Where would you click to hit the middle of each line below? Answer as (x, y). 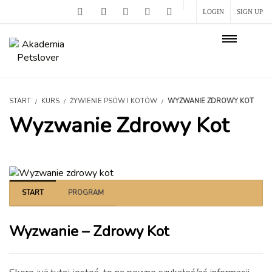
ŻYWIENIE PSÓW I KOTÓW (114, 101)
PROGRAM (86, 193)
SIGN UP (250, 12)
